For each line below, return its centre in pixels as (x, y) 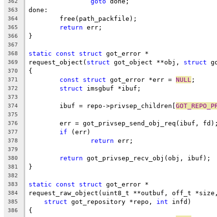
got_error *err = (141, 79)
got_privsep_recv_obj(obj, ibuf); (147, 158)
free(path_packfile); (98, 18)
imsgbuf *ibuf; (112, 88)
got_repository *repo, (112, 201)
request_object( (58, 62)
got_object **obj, (147, 62)
